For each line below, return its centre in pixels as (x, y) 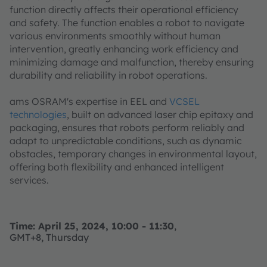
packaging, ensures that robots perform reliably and (127, 128)
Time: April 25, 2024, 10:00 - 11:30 (92, 226)
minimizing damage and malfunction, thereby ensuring (132, 62)
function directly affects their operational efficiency (124, 10)
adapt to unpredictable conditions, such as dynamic (125, 141)
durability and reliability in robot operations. (108, 75)
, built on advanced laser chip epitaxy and (160, 115)
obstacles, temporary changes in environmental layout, (133, 154)
